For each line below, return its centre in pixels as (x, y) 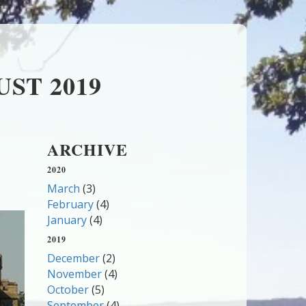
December (73, 258)
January (67, 220)
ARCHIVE (87, 149)
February (70, 204)
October (68, 290)
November (74, 274)
